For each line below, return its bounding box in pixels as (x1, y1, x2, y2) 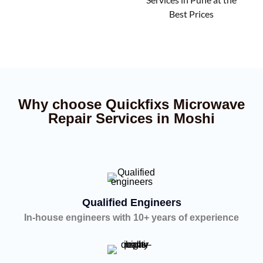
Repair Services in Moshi (48, 110, 215, 126)
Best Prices (169, 8, 214, 19)
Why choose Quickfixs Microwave (18, 96, 245, 112)
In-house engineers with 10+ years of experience (24, 212, 239, 222)
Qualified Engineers (82, 196, 181, 208)
